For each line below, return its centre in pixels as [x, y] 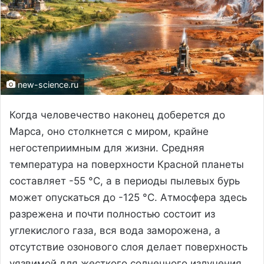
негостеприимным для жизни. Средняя [107, 148]
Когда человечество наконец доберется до [117, 115]
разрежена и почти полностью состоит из [112, 214]
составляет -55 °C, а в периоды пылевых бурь [125, 181]
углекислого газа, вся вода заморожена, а [115, 230]
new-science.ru [47, 84]
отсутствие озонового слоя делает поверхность [128, 247]
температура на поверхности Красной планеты [127, 164]
